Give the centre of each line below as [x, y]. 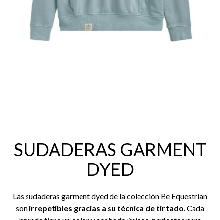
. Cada [194, 208]
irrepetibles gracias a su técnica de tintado [106, 208]
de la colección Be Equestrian [158, 196]
